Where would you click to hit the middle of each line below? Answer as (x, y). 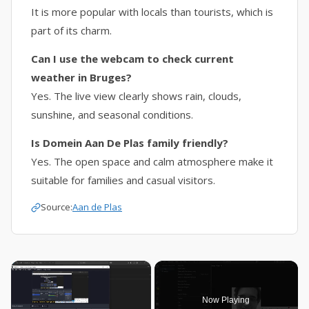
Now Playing (226, 300)
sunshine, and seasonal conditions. (112, 114)
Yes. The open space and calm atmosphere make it (152, 161)
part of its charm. (71, 30)
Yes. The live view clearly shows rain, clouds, (136, 96)
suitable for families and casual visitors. (123, 180)
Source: (57, 207)
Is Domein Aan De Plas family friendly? (130, 143)
